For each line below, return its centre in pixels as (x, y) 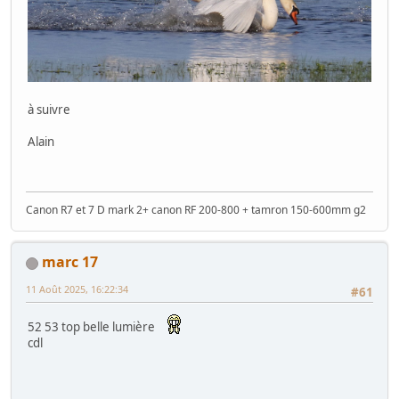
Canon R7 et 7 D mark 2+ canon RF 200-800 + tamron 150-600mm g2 (196, 209)
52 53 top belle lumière (94, 327)
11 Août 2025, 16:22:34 (77, 289)
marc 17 (70, 261)
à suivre (49, 109)
